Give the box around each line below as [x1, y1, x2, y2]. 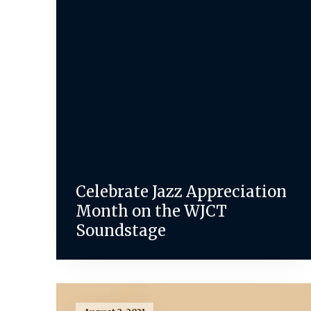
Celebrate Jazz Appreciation [75, 181, 287, 201]
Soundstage [75, 220, 169, 240]
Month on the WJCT [75, 201, 227, 221]
